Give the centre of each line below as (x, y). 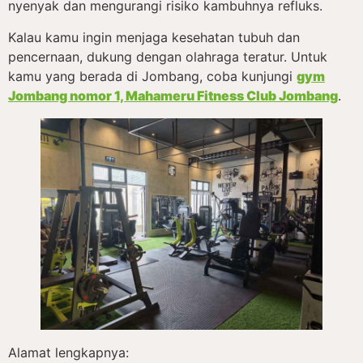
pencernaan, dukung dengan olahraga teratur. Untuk (168, 56)
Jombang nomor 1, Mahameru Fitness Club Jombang (173, 95)
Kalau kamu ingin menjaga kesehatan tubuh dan (154, 37)
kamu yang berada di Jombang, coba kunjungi (152, 76)
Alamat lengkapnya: (68, 352)
